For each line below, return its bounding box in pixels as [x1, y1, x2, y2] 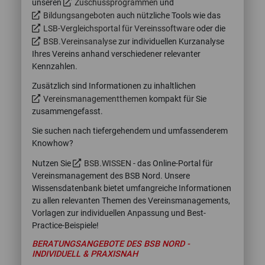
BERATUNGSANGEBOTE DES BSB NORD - [32, 238, 190, 249]
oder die [195, 23, 225, 34]
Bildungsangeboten [43, 10, 115, 21]
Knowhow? [32, 138, 73, 148]
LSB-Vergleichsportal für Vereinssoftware [43, 23, 195, 34]
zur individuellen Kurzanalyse [117, 36, 224, 47]
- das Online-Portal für [131, 158, 213, 169]
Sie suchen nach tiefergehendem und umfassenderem [32, 125, 228, 136]
